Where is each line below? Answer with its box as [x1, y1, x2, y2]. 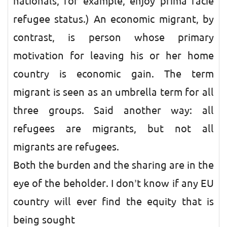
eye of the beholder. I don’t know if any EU [13, 177, 214, 190]
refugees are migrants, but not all [13, 122, 214, 135]
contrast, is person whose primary [13, 31, 214, 44]
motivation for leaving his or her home [13, 49, 214, 62]
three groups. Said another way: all [13, 104, 214, 117]
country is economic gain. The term [13, 67, 214, 81]
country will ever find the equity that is [13, 195, 214, 208]
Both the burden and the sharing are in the [13, 159, 214, 172]
